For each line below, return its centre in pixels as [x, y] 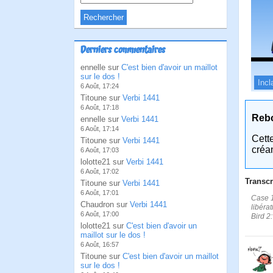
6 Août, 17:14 [100, 129]
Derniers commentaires [123, 51]
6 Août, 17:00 [100, 214]
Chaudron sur [105, 204]
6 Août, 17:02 [100, 171]
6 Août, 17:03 [100, 150]
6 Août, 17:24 [100, 86]
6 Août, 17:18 [100, 107]
